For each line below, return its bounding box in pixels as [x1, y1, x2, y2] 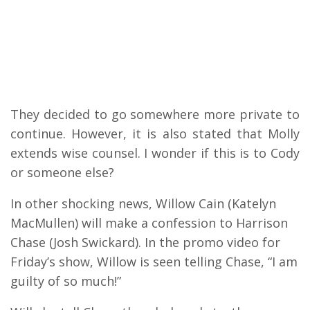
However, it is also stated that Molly [71, 125, 300, 143]
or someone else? [10, 164, 114, 181]
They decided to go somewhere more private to [10, 106, 300, 123]
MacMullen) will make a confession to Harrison [10, 215, 288, 232]
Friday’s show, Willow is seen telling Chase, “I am [10, 253, 298, 271]
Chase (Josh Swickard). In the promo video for [10, 234, 280, 251]
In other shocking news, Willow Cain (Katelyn [10, 195, 276, 212]
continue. [10, 125, 72, 143]
